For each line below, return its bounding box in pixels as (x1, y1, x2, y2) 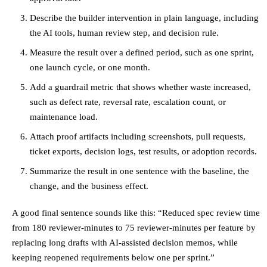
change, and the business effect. (30, 180, 148, 191)
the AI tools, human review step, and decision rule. (30, 27, 219, 38)
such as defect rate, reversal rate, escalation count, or (30, 96, 226, 107)
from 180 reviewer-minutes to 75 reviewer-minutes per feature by (12, 222, 256, 232)
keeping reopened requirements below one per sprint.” (12, 252, 215, 262)
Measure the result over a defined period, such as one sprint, (30, 46, 254, 57)
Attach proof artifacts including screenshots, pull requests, (30, 131, 246, 141)
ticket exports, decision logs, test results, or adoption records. (30, 145, 257, 156)
